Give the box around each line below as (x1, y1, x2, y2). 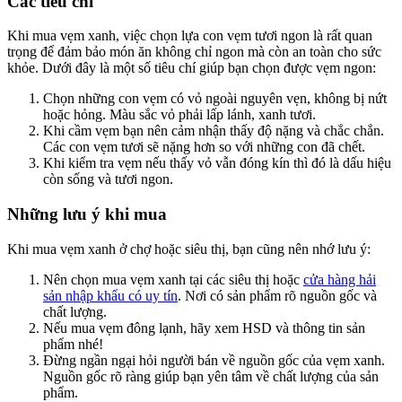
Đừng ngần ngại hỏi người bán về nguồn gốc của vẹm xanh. (43, 352, 385, 368)
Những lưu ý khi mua (7, 205, 167, 224)
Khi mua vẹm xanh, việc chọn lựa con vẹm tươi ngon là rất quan (7, 28, 372, 44)
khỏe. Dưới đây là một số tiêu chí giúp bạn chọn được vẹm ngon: (7, 60, 376, 76)
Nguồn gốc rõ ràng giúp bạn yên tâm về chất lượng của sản (43, 368, 379, 384)
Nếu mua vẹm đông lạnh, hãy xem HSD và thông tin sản (43, 319, 365, 336)
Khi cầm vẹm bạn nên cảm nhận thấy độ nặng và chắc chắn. (43, 123, 384, 139)
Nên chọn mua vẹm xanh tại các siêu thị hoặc (43, 271, 303, 287)
